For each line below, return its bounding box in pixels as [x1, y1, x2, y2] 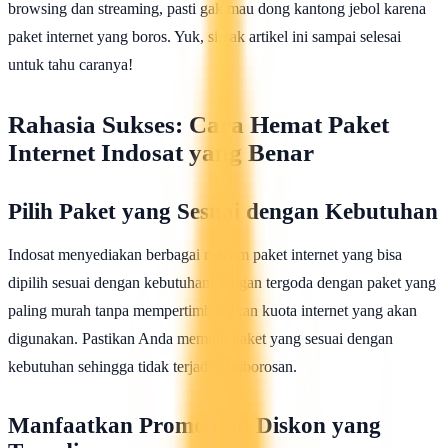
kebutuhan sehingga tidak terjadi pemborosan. [8, 358, 297, 376]
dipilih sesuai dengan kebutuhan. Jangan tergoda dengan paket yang [8, 274, 436, 292]
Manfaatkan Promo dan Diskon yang [8, 413, 381, 439]
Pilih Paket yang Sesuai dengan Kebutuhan [8, 199, 438, 225]
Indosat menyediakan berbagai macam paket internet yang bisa [8, 246, 402, 264]
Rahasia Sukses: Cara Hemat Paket [8, 111, 389, 139]
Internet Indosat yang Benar [8, 139, 314, 167]
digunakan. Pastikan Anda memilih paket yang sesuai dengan [8, 330, 393, 348]
